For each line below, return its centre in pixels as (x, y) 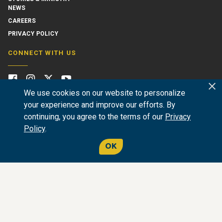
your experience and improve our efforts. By (100, 105)
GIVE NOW (51, 154)
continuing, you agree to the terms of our (94, 117)
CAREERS (22, 21)
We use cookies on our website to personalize (105, 93)
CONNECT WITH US (42, 53)
